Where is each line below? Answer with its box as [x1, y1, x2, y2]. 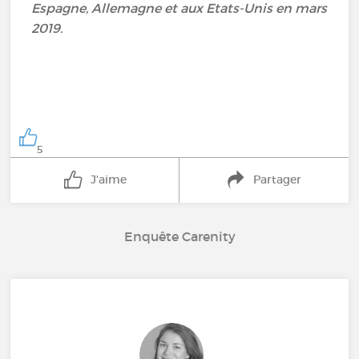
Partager [253, 172, 302, 187]
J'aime [90, 172, 127, 187]
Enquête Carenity [123, 228, 236, 244]
